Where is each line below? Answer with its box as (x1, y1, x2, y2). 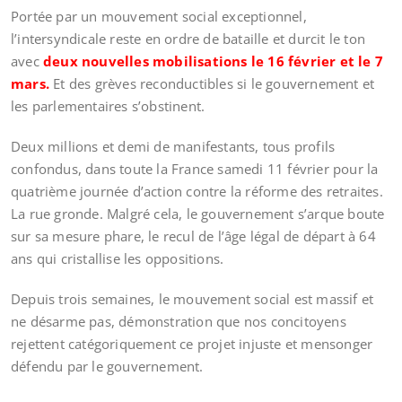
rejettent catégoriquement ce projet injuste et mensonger (11, 335, 373, 353)
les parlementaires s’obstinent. (11, 97, 205, 115)
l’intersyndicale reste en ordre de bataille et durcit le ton (11, 30, 366, 48)
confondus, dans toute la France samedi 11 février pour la (11, 160, 379, 178)
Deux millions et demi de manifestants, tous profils (11, 137, 336, 155)
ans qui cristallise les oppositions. (11, 249, 224, 267)
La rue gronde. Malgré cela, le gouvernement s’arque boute (11, 205, 385, 223)
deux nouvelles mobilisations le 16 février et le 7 (43, 52, 384, 70)
